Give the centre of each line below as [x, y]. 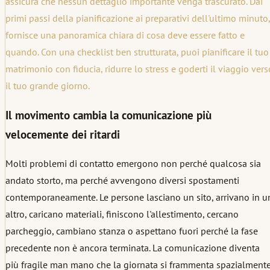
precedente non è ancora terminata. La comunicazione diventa [133, 248]
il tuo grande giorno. [48, 86]
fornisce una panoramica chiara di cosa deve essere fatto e [125, 35]
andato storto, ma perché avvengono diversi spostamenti [122, 181]
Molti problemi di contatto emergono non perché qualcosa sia [133, 164]
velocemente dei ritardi [63, 134]
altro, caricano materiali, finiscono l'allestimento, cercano [122, 214]
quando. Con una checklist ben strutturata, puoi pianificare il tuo [137, 52]
